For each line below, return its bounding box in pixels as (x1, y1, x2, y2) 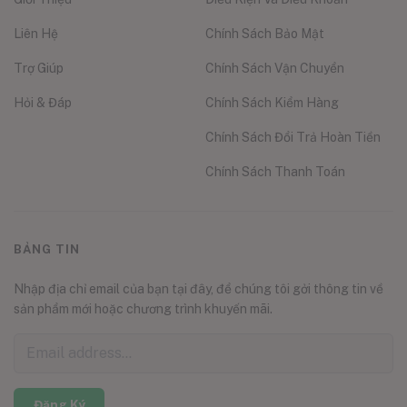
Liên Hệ (14, 25, 58, 41)
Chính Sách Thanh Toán (204, 164, 345, 179)
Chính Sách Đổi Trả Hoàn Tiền (204, 129, 381, 144)
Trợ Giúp (14, 60, 64, 75)
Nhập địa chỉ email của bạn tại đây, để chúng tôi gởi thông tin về (14, 281, 383, 296)
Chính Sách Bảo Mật (204, 25, 324, 41)
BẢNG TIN (14, 242, 80, 256)
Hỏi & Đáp (14, 94, 72, 110)
